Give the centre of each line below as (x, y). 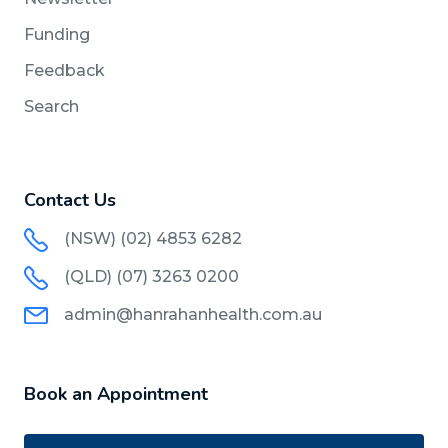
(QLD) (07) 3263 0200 (151, 276)
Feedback (64, 70)
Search (51, 106)
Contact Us (70, 199)
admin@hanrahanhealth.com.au (193, 314)
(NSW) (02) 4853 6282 (153, 238)
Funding (57, 34)
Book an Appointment (116, 393)
